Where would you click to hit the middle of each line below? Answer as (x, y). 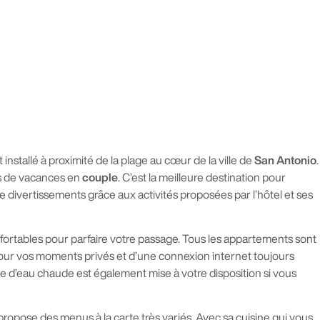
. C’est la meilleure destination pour (202, 177)
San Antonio (285, 160)
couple (100, 177)
